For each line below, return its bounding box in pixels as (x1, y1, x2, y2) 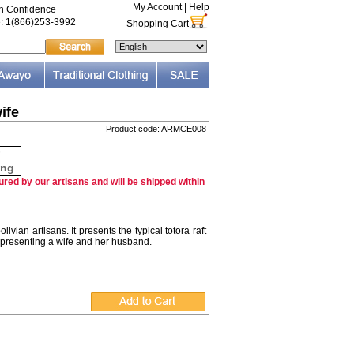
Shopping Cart (126, 18, 189, 29)
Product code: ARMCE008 (105, 124, 206, 134)
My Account (132, 2, 182, 13)
